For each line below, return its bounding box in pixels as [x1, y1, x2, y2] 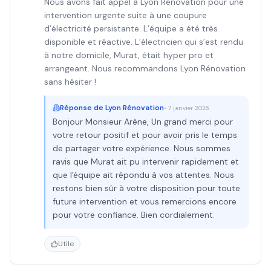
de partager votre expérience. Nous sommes [53, 143, 230, 154]
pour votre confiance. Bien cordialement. [53, 209, 215, 220]
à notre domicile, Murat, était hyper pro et [44, 50, 214, 60]
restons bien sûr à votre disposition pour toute [53, 183, 240, 194]
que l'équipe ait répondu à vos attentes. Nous [53, 169, 234, 180]
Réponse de [60, 103, 105, 113]
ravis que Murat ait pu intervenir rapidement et [53, 156, 239, 167]
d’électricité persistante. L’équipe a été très [44, 23, 218, 34]
